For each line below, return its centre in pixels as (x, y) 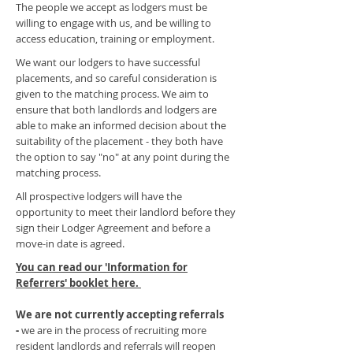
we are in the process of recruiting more (114, 330)
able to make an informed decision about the (121, 125)
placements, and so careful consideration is (116, 78)
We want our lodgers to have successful (108, 62)
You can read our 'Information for (102, 267)
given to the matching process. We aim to (112, 94)
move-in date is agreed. (72, 243)
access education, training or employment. (116, 39)
